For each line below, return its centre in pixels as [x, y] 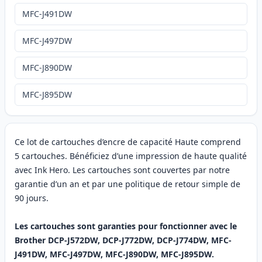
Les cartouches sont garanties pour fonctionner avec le [126, 226]
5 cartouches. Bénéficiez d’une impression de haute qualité [131, 156]
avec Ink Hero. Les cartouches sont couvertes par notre [122, 170]
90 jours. [32, 198]
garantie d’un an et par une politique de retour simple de [127, 184]
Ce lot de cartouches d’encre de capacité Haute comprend [128, 142]
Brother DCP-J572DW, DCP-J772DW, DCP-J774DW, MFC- [123, 240]
